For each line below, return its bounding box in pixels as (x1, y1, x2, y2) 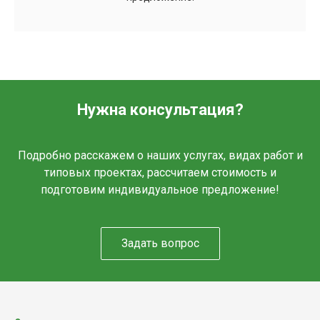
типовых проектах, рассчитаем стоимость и (44, 166, 276, 180)
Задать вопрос (121, 236, 199, 251)
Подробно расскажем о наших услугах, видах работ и (17, 149, 303, 163)
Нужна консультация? (76, 101, 244, 119)
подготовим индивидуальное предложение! (41, 183, 279, 197)
